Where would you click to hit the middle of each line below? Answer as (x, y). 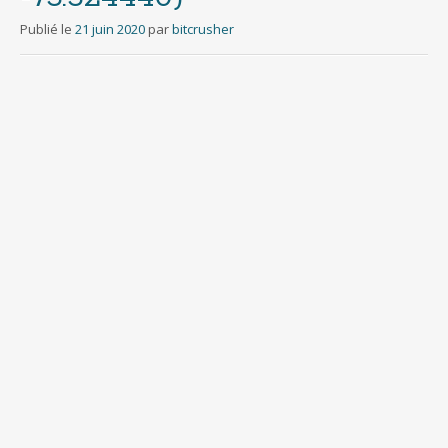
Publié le (47, 29)
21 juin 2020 (110, 29)
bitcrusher (203, 29)
